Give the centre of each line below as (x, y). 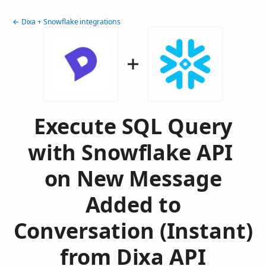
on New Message (133, 179)
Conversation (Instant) (133, 231)
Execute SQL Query (133, 126)
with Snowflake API (133, 153)
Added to (133, 205)
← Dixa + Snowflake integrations (66, 22)
